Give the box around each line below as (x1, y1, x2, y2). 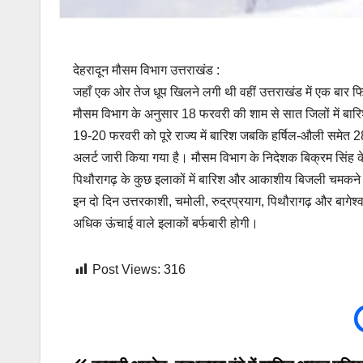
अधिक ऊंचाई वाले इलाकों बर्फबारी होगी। (73, 216, 258, 231)
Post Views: (92, 263, 160, 277)
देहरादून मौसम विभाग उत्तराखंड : (73, 63, 220, 78)
